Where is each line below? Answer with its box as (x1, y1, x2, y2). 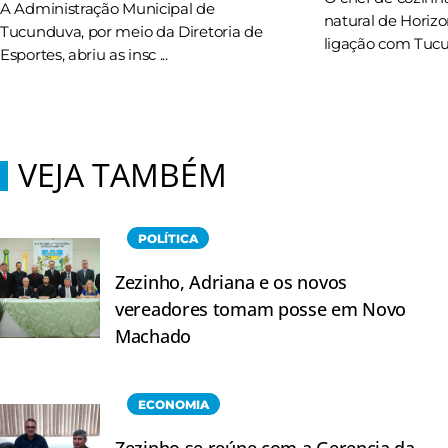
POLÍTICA (138, 231, 199, 247)
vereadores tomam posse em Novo (115, 297, 407, 322)
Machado (115, 324, 191, 349)
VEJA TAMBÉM (18, 153, 227, 197)
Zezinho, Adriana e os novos (115, 270, 347, 295)
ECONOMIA (138, 397, 210, 413)
